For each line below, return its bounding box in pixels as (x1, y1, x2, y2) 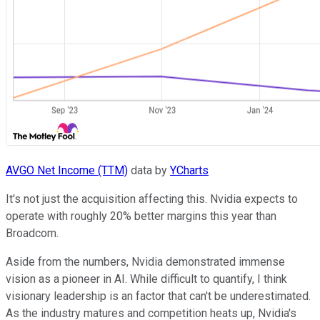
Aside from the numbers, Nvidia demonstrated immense (6, 255, 285, 269)
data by (128, 164, 170, 178)
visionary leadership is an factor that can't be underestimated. (6, 289, 311, 304)
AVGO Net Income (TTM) (6, 164, 128, 178)
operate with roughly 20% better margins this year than (6, 209, 276, 224)
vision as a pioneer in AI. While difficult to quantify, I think (6, 272, 287, 286)
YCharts (170, 164, 209, 178)
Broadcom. (6, 226, 59, 241)
